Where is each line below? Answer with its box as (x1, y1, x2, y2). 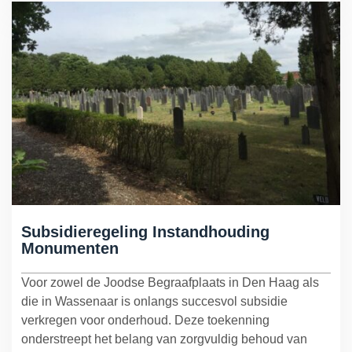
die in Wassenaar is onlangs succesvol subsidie (21, 295, 288, 309)
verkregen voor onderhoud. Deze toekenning (21, 313, 269, 328)
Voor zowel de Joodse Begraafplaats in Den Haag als (21, 276, 319, 290)
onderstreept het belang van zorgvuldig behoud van (21, 332, 307, 346)
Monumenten (21, 240, 119, 258)
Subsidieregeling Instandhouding (21, 223, 269, 241)
